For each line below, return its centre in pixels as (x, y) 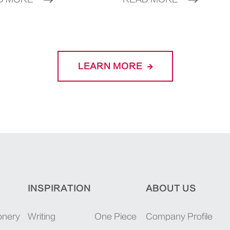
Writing (41, 217)
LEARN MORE (111, 66)
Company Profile (179, 217)
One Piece (115, 217)
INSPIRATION (59, 189)
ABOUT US (171, 189)
